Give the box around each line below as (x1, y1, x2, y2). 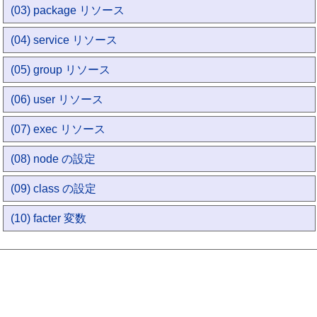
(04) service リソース (11, 34, 118, 46)
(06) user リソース (11, 93, 104, 105)
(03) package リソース (11, 4, 125, 16)
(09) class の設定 (11, 183, 97, 195)
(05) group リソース (11, 64, 111, 76)
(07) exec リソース (11, 123, 106, 135)
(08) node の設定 (11, 153, 96, 165)
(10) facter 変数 (11, 212, 87, 224)
